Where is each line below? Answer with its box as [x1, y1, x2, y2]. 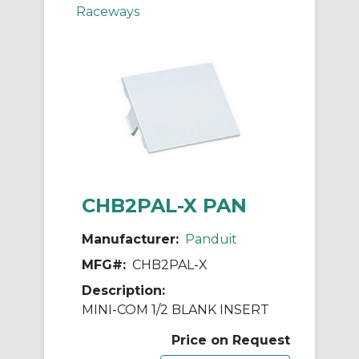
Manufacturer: [82, 231, 179, 247]
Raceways [76, 3, 139, 19]
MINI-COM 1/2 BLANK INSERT [82, 301, 269, 317]
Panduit [185, 231, 237, 247]
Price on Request [171, 332, 290, 348]
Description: [82, 282, 165, 298]
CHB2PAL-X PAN [82, 193, 247, 217]
